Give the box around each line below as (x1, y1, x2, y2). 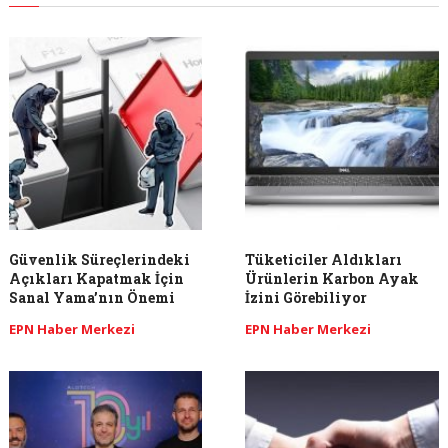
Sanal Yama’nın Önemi (8, 288, 175, 308)
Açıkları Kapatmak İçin (8, 269, 184, 289)
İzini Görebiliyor (245, 288, 368, 308)
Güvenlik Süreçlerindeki (8, 250, 190, 270)
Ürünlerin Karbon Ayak (245, 269, 420, 289)
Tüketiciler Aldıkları (245, 250, 403, 270)
